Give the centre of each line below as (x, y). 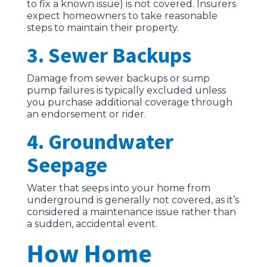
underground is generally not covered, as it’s (133, 200)
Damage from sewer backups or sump (118, 79)
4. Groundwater (100, 142)
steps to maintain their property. (103, 28)
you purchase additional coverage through (129, 103)
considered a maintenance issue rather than (131, 212)
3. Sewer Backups (109, 55)
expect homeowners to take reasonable (122, 16)
